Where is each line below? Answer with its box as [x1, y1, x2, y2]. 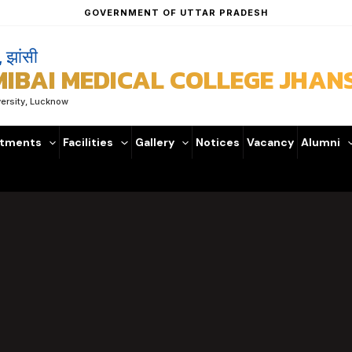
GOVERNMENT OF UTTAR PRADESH [84, 6, 268, 18]
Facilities [63, 135, 114, 150]
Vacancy [246, 135, 294, 150]
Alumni [300, 135, 340, 150]
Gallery [134, 135, 174, 150]
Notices [195, 135, 240, 150]
